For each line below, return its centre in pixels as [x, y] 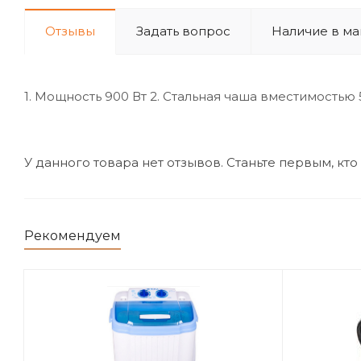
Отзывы [70, 31]
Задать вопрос [183, 31]
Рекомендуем [73, 236]
